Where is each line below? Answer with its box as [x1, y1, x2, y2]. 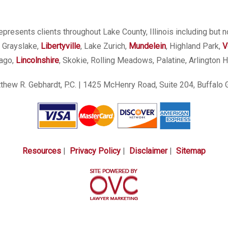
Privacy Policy [70, 146, 121, 156]
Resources [22, 146, 61, 156]
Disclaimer [129, 146, 167, 156]
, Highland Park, [165, 41, 222, 51]
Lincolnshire [15, 55, 59, 65]
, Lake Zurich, [80, 41, 129, 51]
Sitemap [176, 146, 206, 156]
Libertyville [40, 41, 80, 51]
